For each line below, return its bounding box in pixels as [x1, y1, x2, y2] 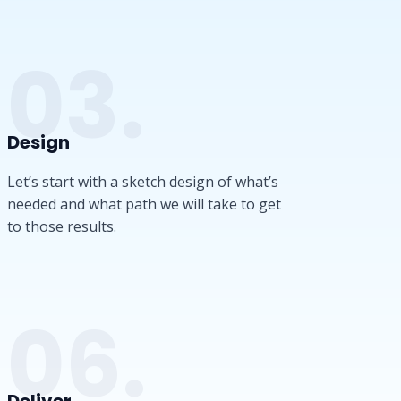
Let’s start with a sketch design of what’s [7, 172, 278, 192]
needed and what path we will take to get [7, 194, 281, 214]
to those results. [7, 217, 116, 236]
